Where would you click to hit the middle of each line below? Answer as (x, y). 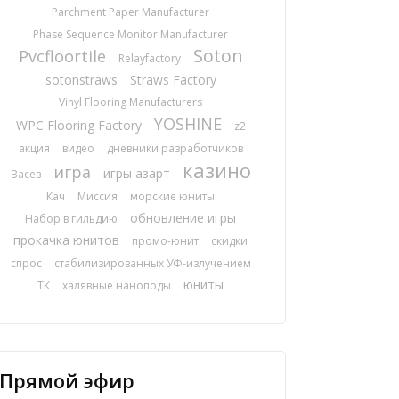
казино (216, 170)
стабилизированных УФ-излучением (152, 263)
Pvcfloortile (62, 56)
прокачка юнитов (67, 240)
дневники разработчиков (175, 148)
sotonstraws (81, 80)
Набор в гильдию (72, 219)
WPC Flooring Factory (78, 125)
